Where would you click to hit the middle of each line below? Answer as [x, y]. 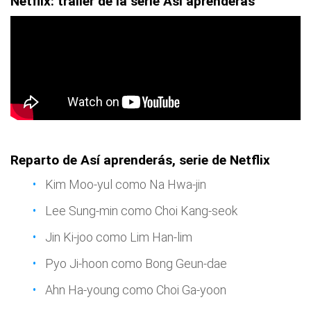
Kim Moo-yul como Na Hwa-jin [126, 184]
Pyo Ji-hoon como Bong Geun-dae [136, 263]
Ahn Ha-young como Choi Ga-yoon [136, 290]
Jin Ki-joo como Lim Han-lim [119, 237]
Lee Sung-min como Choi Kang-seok [141, 211]
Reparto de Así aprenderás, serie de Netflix [140, 160]
